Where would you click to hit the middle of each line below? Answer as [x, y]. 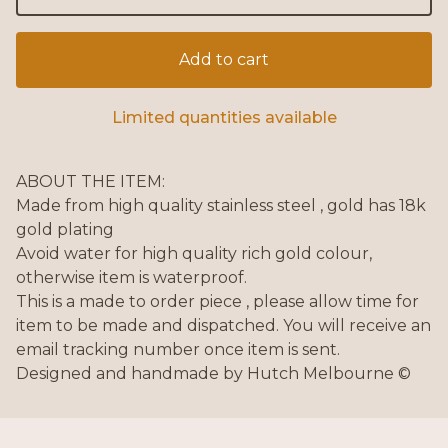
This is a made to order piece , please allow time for [217, 302]
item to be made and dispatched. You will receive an [223, 326]
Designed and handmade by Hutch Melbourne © [213, 374]
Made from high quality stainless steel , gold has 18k [221, 206]
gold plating [65, 230]
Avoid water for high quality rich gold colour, [194, 254]
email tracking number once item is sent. [178, 350]
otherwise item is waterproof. [131, 278]
